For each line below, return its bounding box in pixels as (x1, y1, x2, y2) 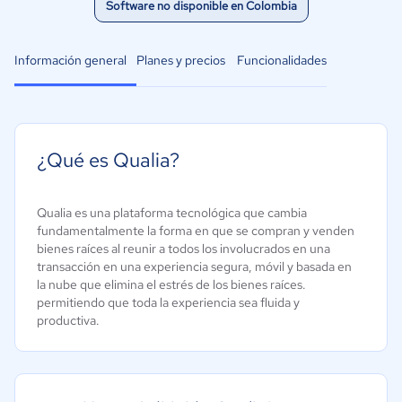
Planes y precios (136, 52, 225, 68)
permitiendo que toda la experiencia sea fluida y (37, 294, 300, 310)
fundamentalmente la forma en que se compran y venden (37, 223, 354, 239)
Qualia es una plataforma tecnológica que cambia (37, 205, 307, 221)
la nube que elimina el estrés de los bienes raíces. (37, 276, 306, 293)
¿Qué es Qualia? (37, 147, 179, 173)
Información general (14, 52, 127, 68)
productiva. (37, 312, 100, 328)
